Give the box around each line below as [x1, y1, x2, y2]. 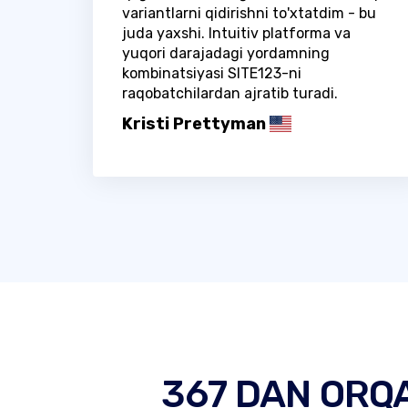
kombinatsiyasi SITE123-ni [122, 64, 301, 82]
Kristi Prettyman [122, 113, 266, 134]
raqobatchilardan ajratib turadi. [122, 84, 338, 102]
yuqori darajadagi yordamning [122, 44, 330, 62]
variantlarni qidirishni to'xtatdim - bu [122, 4, 376, 22]
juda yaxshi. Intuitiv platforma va [122, 24, 351, 42]
